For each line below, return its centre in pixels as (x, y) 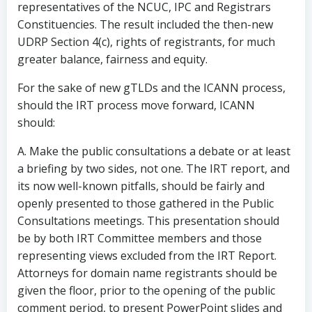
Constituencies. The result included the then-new (145, 24)
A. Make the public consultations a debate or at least (154, 151)
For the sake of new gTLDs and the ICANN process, (151, 88)
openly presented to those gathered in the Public (146, 203)
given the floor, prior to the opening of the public (146, 290)
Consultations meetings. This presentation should (148, 221)
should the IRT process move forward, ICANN (136, 105)
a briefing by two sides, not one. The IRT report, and (154, 169)
